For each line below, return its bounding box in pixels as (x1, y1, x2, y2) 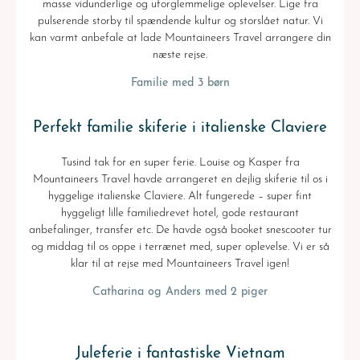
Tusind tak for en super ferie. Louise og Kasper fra (60, 157, 300, 170)
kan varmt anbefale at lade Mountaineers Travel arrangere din (29, 32, 331, 45)
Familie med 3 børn (130, 77, 230, 90)
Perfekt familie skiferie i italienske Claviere (33, 121, 327, 137)
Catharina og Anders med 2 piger (92, 286, 268, 299)
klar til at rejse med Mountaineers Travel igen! (71, 258, 289, 271)
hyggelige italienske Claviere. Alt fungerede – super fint (48, 190, 312, 203)
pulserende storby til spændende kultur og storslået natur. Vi (37, 15, 323, 28)
